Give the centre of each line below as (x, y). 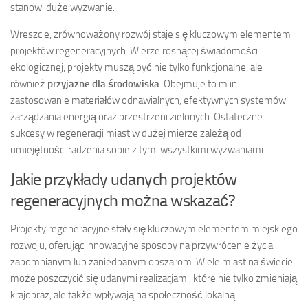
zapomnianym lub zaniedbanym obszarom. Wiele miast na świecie (152, 262)
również (29, 84)
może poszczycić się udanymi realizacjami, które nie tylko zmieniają (154, 279)
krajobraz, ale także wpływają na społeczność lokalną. (124, 295)
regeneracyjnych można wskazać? (123, 201)
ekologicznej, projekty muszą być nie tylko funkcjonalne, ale (136, 68)
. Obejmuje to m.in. (199, 84)
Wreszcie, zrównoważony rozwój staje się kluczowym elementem (151, 35)
